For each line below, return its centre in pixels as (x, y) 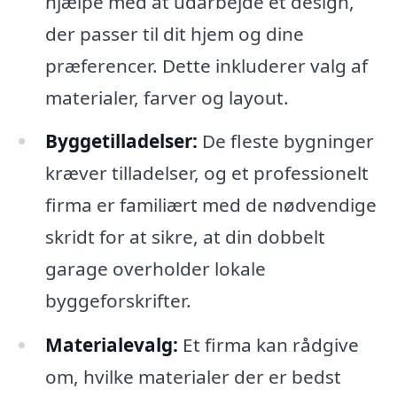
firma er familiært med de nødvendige (210, 205)
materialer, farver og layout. (167, 97)
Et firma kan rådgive (268, 345)
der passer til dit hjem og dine (174, 33)
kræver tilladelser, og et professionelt (206, 173)
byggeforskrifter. (118, 301)
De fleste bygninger (285, 141)
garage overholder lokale (155, 269)
